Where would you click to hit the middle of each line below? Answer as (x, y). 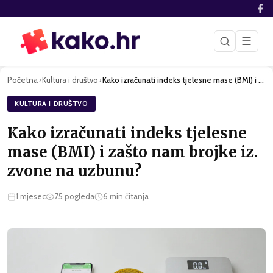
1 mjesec (31, 197)
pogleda (79, 197)
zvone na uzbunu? (74, 171)
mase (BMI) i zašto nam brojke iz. (133, 152)
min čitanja (128, 197)
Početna (23, 80)
